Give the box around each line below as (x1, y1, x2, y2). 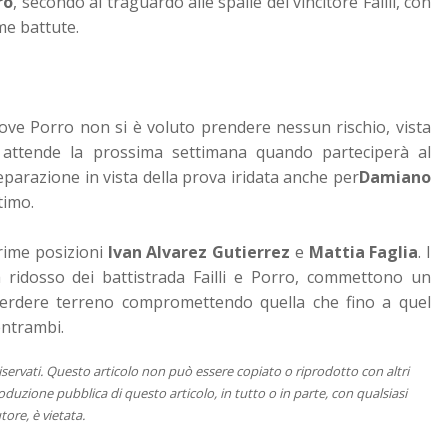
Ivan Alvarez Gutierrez (107, 240, 291, 263)
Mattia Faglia (308, 240, 419, 263)
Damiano (358, 165, 431, 188)
